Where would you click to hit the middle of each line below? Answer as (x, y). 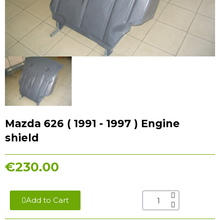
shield (22, 138)
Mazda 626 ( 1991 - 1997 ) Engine (92, 124)
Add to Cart (47, 200)
